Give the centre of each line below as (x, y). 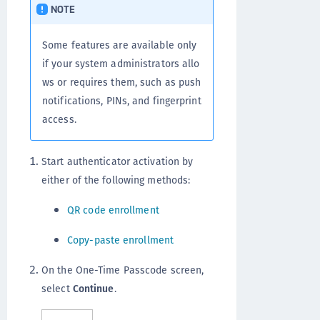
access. (59, 120)
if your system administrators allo (121, 64)
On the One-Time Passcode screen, (123, 270)
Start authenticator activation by (117, 162)
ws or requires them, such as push (122, 82)
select (57, 289)
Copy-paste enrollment (121, 240)
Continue (93, 289)
